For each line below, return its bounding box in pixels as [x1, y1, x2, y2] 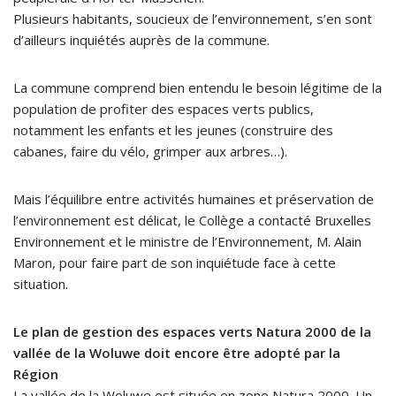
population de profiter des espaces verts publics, [13, 99, 314, 118]
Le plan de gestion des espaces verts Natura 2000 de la [13, 322, 371, 340]
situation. [13, 274, 68, 293]
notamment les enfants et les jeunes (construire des [13, 120, 333, 139]
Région [13, 364, 58, 383]
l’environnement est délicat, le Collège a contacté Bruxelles [13, 210, 371, 229]
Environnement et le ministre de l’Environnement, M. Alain [13, 232, 362, 250]
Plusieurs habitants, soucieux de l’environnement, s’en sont [13, 9, 372, 27]
